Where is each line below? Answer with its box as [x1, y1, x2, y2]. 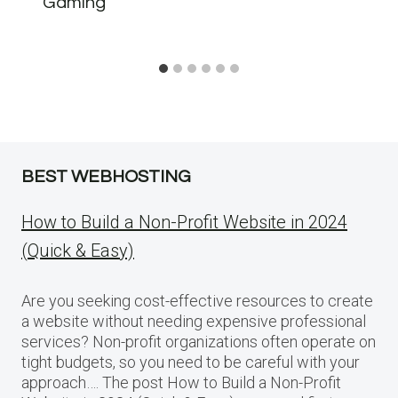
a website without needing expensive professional [21, 312, 366, 331]
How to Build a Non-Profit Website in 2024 [21, 211, 347, 234]
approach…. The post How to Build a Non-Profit [21, 373, 341, 393]
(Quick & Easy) [21, 240, 134, 262]
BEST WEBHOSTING [21, 168, 191, 187]
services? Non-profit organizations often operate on [21, 332, 376, 352]
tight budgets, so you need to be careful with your [21, 353, 360, 372]
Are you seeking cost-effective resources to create [21, 291, 373, 311]
